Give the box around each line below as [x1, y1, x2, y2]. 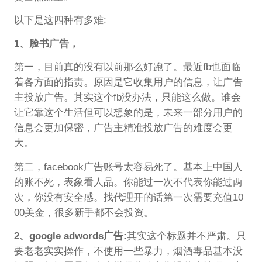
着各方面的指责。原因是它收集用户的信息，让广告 [13, 77, 243, 88]
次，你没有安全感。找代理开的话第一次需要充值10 [13, 191, 243, 203]
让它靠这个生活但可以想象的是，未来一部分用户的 [13, 107, 243, 119]
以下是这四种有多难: [13, 14, 106, 26]
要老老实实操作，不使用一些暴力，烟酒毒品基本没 [13, 246, 243, 257]
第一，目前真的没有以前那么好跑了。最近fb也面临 [13, 61, 241, 73]
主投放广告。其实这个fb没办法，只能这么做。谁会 [13, 92, 241, 104]
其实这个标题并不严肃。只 [126, 230, 246, 242]
